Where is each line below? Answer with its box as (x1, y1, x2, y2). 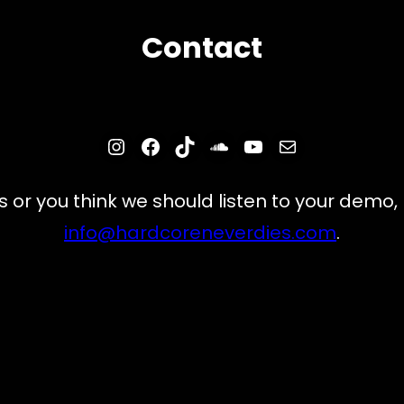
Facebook (139, 130, 244, 161)
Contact (142, 26, 262, 68)
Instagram (105, 130, 218, 161)
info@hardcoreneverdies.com (64, 219, 336, 245)
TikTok (173, 130, 238, 161)
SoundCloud (207, 130, 342, 161)
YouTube (242, 130, 336, 161)
